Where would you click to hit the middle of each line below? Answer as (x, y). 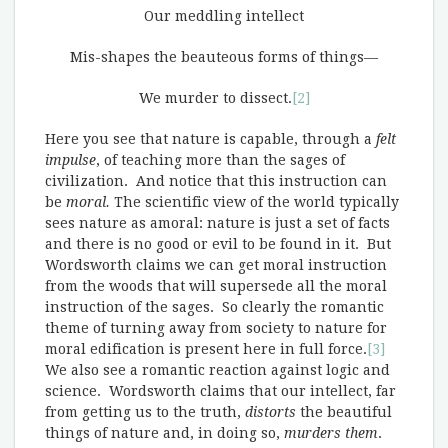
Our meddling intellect (224, 16)
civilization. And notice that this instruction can (216, 181)
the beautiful (346, 412)
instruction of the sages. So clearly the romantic (214, 307)
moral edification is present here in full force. (206, 349)
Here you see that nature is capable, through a (210, 139)
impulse (70, 160)
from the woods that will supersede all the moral (216, 286)
